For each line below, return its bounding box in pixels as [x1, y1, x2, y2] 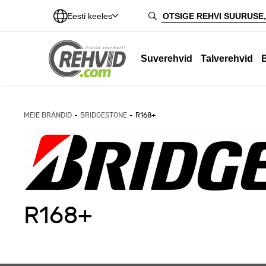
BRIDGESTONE [80, 111, 127, 119]
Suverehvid [141, 53, 193, 64]
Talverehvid [201, 53, 254, 64]
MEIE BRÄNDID [24, 111, 72, 119]
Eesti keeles [67, 11, 112, 21]
